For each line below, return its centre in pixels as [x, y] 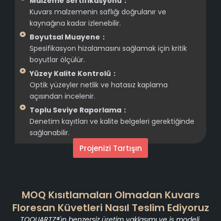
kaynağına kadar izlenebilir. [75, 23]
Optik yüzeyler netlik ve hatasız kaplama [99, 85]
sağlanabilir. [50, 132]
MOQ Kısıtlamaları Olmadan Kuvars [110, 195]
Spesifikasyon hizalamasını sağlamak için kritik [108, 48]
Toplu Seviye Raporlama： [79, 110]
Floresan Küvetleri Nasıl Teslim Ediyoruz [110, 208]
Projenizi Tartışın [110, 148]
